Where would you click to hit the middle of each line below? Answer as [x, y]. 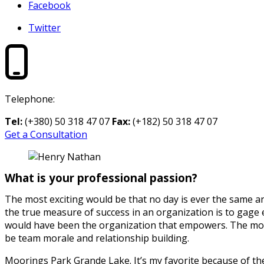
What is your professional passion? [101, 178]
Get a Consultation [46, 135]
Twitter [44, 28]
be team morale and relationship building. [97, 238]
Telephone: [30, 99]
